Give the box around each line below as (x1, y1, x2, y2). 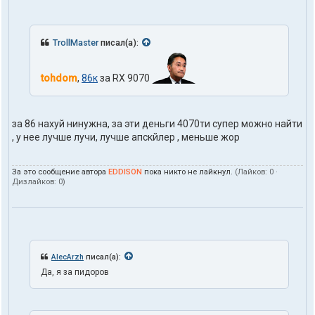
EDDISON (108, 167, 142, 176)
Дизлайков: (12, 177, 58, 186)
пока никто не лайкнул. (142, 167, 235, 176)
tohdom (41, 72, 77, 84)
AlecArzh (51, 252, 84, 262)
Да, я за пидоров (41, 267, 109, 277)
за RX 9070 (98, 72, 152, 84)
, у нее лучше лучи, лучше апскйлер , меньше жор (12, 131, 240, 143)
